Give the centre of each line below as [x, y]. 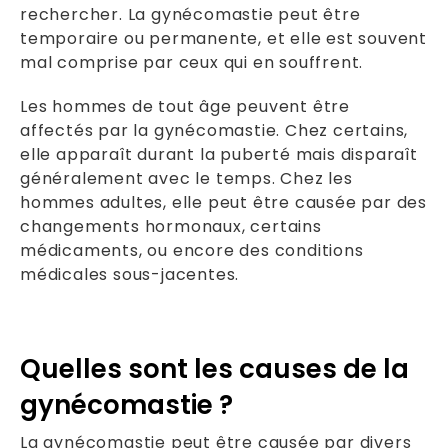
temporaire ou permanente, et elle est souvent [223, 38]
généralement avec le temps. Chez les [186, 178]
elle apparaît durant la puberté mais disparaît [219, 154]
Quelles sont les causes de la [214, 368]
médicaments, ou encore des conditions [192, 250]
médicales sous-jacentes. [130, 274]
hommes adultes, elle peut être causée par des [223, 202]
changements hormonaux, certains [171, 226]
